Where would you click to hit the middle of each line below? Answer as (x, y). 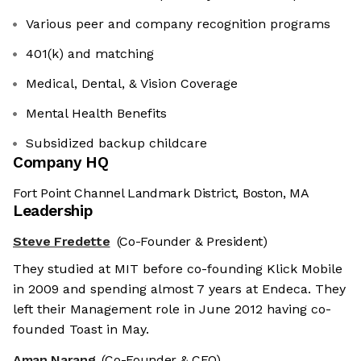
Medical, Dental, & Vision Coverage (132, 84)
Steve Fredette (62, 242)
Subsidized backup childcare (116, 143)
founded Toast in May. (81, 330)
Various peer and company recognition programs (178, 24)
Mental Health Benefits (96, 114)
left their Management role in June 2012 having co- (172, 309)
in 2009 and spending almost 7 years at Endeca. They (179, 289)
